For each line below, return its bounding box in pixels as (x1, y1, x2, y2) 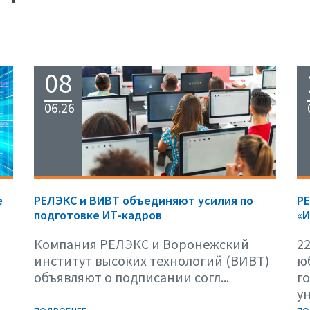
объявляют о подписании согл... (34, 268, 229, 286)
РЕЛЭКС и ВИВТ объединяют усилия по (34, 192, 253, 208)
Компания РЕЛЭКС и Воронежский (34, 235, 249, 253)
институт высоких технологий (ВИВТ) (34, 251, 269, 269)
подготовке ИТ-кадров (34, 206, 162, 223)
